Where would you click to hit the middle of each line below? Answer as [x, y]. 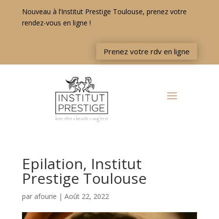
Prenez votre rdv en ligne [147, 51]
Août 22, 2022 [87, 197]
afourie [45, 197]
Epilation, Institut [82, 164]
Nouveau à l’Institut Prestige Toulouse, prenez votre [104, 11]
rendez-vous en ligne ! [56, 23]
